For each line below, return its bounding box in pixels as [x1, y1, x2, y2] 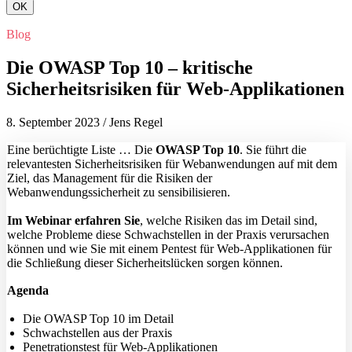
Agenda [7, 284, 49, 298]
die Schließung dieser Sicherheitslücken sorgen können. [7, 255, 283, 269]
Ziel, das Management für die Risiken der [7, 170, 212, 185]
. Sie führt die [240, 142, 306, 156]
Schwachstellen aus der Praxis [23, 325, 172, 339]
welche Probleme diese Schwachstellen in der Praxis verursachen [7, 227, 329, 241]
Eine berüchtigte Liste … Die [7, 142, 156, 156]
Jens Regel [109, 115, 163, 129]
